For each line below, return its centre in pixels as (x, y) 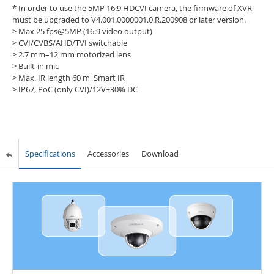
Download (160, 153)
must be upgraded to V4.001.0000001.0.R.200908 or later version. (129, 19)
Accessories (108, 153)
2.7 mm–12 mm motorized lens (74, 54)
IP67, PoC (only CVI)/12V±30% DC (78, 89)
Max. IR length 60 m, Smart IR (71, 77)
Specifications (50, 153)
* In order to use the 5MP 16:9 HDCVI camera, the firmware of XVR (132, 8)
